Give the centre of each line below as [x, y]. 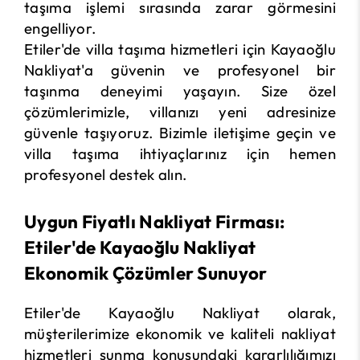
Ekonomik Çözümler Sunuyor [146, 274]
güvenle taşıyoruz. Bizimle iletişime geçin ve [180, 133]
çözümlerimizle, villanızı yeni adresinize [180, 112]
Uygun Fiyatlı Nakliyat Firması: [155, 222]
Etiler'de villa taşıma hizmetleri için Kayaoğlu [180, 49]
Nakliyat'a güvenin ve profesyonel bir [180, 70]
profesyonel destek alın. [106, 175]
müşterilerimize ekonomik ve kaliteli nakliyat [180, 334]
